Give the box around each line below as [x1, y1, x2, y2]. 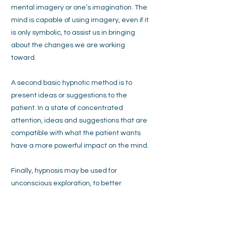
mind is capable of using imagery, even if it [11, 17, 149, 24]
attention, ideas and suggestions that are [11, 117, 147, 124]
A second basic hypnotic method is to [11, 79, 132, 86]
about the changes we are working [11, 42, 125, 49]
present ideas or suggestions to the [11, 92, 127, 99]
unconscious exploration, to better [11, 180, 122, 187]
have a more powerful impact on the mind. [11, 142, 149, 149]
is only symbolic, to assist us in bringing [11, 29, 135, 36]
